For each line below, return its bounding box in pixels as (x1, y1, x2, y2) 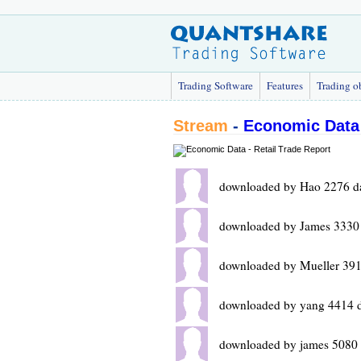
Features (267, 78, 303, 93)
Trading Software (178, 78, 253, 93)
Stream (173, 117, 228, 135)
